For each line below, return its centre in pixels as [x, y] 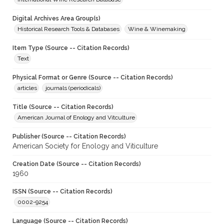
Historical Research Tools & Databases [68, 29]
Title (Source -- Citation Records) [63, 107]
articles [27, 88]
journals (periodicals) [73, 88]
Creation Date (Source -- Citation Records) [77, 164]
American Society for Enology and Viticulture [85, 146]
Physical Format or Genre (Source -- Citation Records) [93, 78]
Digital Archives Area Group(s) [56, 19]
